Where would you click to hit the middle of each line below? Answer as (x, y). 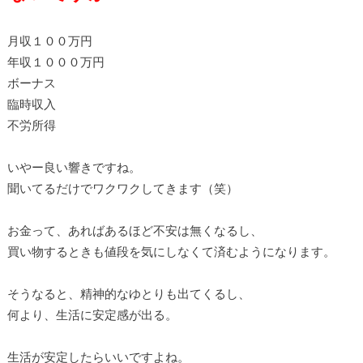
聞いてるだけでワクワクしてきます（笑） (122, 188)
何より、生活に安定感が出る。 (92, 315)
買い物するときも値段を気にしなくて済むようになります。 (171, 252)
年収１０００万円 (56, 62)
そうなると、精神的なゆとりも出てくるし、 (128, 294)
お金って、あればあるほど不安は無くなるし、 (135, 231)
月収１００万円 (49, 41)
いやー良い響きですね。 (74, 167)
